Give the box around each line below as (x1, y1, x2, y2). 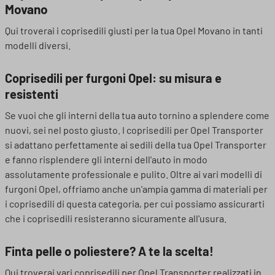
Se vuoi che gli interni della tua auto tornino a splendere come (5, 109, 269, 121)
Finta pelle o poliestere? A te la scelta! (5, 244, 214, 258)
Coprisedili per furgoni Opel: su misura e (5, 71, 222, 85)
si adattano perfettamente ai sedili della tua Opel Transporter (5, 139, 266, 150)
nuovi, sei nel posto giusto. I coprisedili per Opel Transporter (5, 124, 263, 136)
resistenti (5, 87, 58, 101)
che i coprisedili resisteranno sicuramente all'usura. (5, 212, 227, 224)
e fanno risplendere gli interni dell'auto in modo (5, 153, 207, 165)
